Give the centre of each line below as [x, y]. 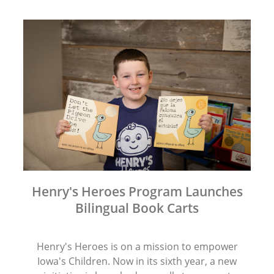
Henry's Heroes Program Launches [137, 192]
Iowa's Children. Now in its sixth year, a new [137, 261]
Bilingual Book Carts [137, 208]
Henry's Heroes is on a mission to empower [137, 246]
